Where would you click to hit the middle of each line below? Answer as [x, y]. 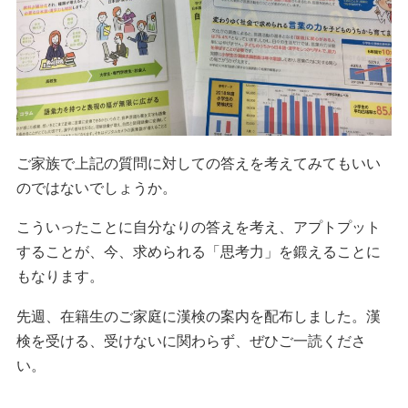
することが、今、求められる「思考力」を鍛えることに [198, 252]
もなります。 [60, 277]
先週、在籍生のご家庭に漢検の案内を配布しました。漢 [198, 316]
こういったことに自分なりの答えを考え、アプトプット [198, 228]
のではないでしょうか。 [96, 188]
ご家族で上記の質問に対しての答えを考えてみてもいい [198, 163]
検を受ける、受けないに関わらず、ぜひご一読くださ [191, 341]
